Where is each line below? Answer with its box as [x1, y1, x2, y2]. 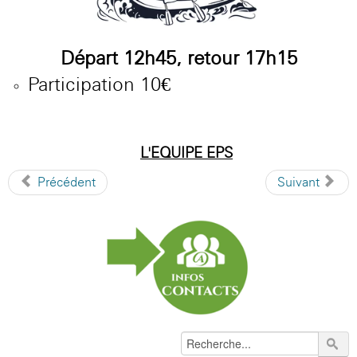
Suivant [277, 174, 320, 190]
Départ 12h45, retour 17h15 [60, 45, 297, 69]
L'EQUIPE [140, 143, 202, 161]
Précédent [37, 174, 96, 190]
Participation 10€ [28, 72, 171, 96]
